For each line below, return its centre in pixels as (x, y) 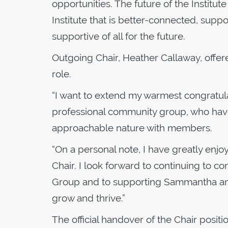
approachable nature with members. (132, 127)
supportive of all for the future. (119, 36)
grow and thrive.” (89, 198)
